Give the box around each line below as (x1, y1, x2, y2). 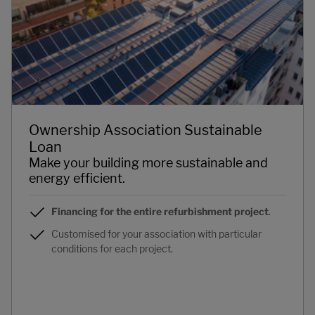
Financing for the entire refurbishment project (51, 205, 269, 218)
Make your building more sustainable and (29, 155, 268, 171)
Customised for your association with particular (51, 228, 262, 240)
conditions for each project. (51, 243, 173, 255)
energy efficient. (29, 171, 125, 186)
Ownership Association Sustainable (29, 122, 262, 139)
